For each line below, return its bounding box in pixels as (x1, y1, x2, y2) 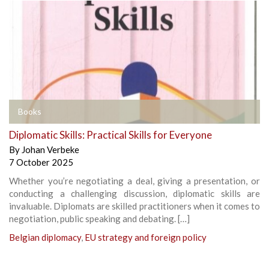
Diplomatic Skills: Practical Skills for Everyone (9, 128, 212, 142)
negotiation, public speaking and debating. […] (9, 213, 190, 225)
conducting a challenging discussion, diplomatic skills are (9, 188, 260, 199)
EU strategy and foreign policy (85, 232, 207, 243)
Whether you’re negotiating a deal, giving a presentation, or (9, 175, 260, 187)
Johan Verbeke (22, 144, 79, 156)
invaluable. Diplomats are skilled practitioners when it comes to (9, 201, 260, 212)
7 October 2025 (9, 157, 73, 168)
